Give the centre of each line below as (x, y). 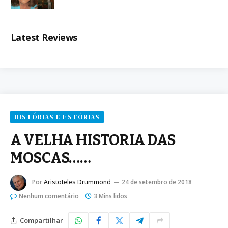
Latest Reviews (44, 37)
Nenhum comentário (49, 196)
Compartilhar (41, 221)
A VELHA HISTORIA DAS (93, 140)
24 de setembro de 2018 (157, 182)
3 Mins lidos (110, 196)
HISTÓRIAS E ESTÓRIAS (57, 117)
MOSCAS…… (51, 158)
